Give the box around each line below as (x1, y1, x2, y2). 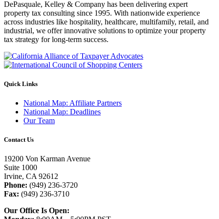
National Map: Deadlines (23, 108, 101, 116)
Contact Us (4, 136, 34, 144)
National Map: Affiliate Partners (23, 99, 122, 108)
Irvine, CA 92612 (4, 172, 58, 181)
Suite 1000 (4, 163, 37, 172)
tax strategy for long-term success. (4, 35, 109, 44)
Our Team (23, 116, 55, 125)
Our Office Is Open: (4, 206, 69, 215)
